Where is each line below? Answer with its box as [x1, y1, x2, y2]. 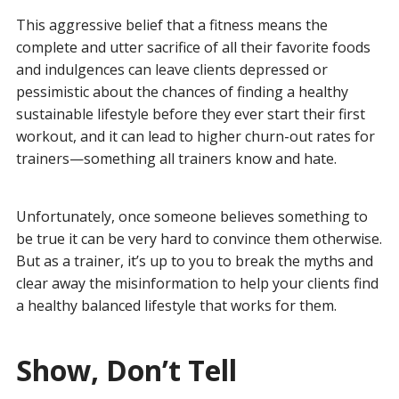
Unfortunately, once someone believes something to [15, 206, 368, 226]
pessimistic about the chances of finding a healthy [15, 81, 348, 102]
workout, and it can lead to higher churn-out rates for [15, 126, 375, 146]
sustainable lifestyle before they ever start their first [15, 103, 365, 124]
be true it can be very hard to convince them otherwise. [15, 228, 382, 248]
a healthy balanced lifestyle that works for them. [15, 295, 337, 315]
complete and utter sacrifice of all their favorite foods [15, 37, 370, 57]
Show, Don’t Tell [15, 350, 237, 389]
